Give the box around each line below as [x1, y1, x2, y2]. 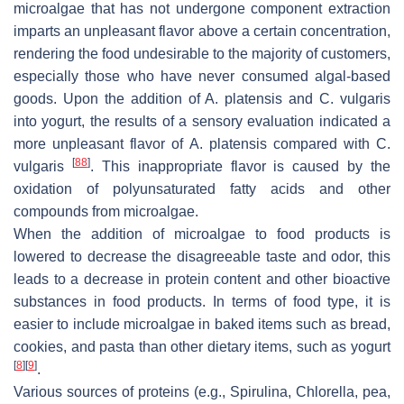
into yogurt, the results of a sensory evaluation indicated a [14, 114, 390, 130]
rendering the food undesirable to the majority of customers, [14, 46, 390, 62]
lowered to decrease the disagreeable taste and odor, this [14, 249, 390, 265]
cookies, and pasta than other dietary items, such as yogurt [14, 339, 390, 355]
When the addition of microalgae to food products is [14, 226, 390, 243]
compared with [266, 136, 376, 152]
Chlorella [296, 384, 354, 400]
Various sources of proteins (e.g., [14, 384, 230, 400]
